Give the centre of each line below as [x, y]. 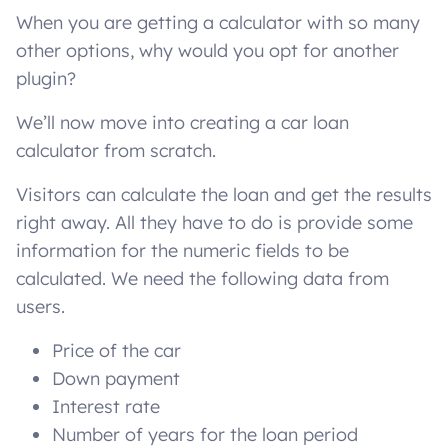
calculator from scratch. [116, 151]
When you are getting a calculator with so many [218, 23]
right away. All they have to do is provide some [214, 223]
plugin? [46, 79]
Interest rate [106, 407]
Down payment [116, 379]
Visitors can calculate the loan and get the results [224, 195]
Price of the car [116, 351]
